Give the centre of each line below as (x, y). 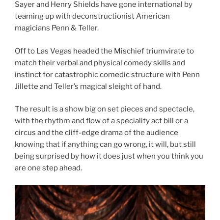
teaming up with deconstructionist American (92, 16)
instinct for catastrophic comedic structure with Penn (107, 74)
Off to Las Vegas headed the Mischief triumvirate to (104, 51)
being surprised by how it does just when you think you (109, 156)
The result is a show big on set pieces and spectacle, (105, 109)
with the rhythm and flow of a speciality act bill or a (101, 121)
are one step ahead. (48, 168)
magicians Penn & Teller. (57, 28)
